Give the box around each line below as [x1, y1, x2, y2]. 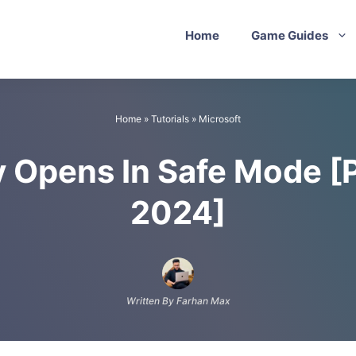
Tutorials [151, 113, 189, 126]
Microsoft [199, 113, 241, 126]
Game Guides [251, 28, 328, 43]
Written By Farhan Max [126, 295, 230, 308]
